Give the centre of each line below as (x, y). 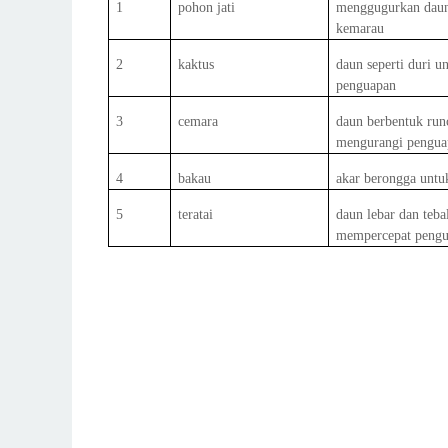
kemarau (360, 28)
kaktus (196, 64)
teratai (196, 214)
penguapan (366, 85)
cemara (198, 121)
